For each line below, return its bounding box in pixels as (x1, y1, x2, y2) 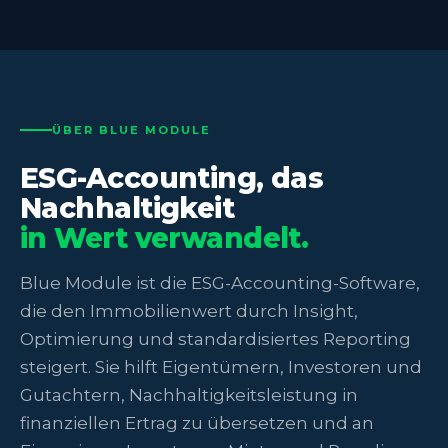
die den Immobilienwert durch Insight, (20, 300, 358, 321)
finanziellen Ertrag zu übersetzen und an (20, 412, 374, 433)
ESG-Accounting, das (20, 160, 324, 195)
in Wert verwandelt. (20, 220, 309, 255)
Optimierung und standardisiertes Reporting (20, 328, 411, 349)
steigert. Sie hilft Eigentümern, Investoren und (20, 356, 422, 377)
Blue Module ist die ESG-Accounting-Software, (20, 272, 420, 293)
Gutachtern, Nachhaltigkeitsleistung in (20, 384, 358, 405)
